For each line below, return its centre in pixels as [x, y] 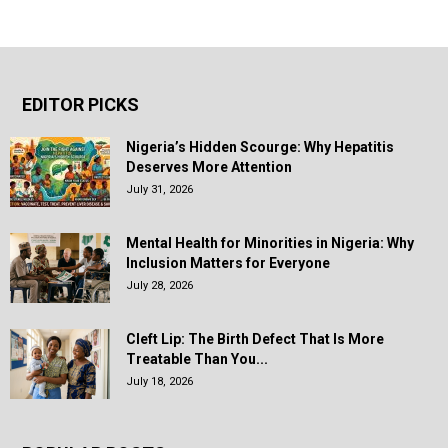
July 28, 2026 [159, 286]
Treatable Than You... [197, 359]
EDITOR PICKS [80, 105]
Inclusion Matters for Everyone [228, 263]
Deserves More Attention [209, 167]
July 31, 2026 [159, 190]
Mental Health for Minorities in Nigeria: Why [270, 243]
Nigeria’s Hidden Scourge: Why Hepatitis [260, 147]
